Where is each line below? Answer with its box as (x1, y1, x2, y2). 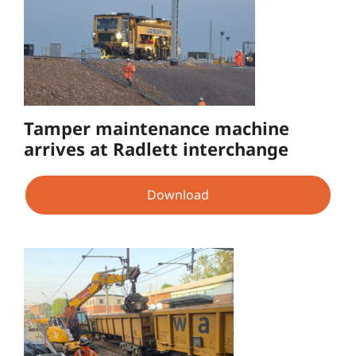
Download (147, 185, 209, 203)
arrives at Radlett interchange (24, 137, 288, 161)
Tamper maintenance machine (24, 116, 289, 141)
